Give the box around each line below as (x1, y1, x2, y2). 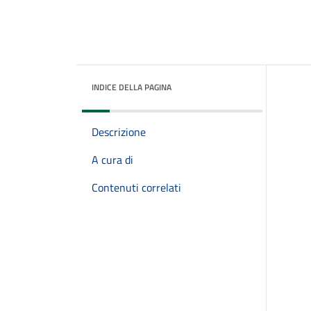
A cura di (92, 151, 133, 168)
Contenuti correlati (92, 179, 181, 196)
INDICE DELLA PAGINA (92, 81, 171, 94)
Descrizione (92, 124, 146, 140)
